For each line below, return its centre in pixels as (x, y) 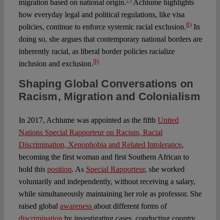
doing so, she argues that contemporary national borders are (110, 39)
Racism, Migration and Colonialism (109, 97)
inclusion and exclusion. (56, 64)
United (168, 120)
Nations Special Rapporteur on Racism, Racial (90, 133)
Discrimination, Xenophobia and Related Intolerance (100, 145)
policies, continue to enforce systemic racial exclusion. (102, 27)
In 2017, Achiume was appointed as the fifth (88, 120)
